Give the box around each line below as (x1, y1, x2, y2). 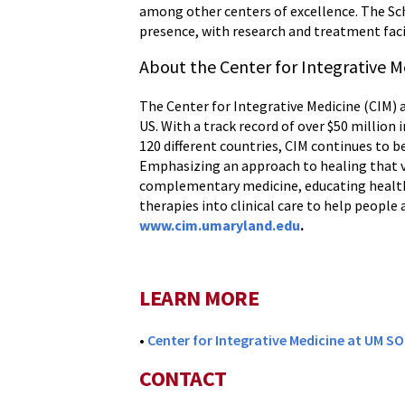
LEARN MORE (139, 284, 259, 312)
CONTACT (139, 364, 227, 392)
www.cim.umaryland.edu (139, 216, 301, 234)
